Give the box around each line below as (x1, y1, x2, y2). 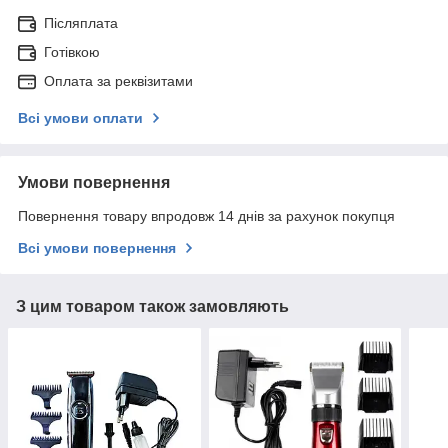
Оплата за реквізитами (44, 73, 193, 90)
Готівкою (44, 44, 100, 61)
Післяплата (44, 15, 118, 32)
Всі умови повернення (18, 240, 176, 257)
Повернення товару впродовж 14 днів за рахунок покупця (18, 208, 395, 225)
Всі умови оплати (18, 110, 143, 127)
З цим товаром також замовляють (16, 298, 289, 316)
